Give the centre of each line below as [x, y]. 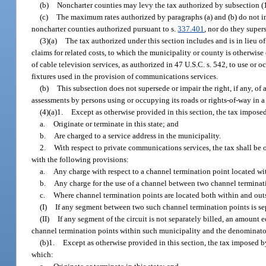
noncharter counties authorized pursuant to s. [105, 28]
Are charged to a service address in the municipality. [138, 135]
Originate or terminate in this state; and [116, 123]
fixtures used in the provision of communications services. [125, 76]
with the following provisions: [80, 159]
